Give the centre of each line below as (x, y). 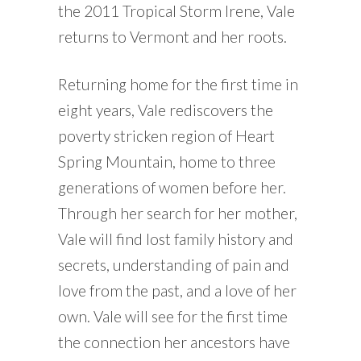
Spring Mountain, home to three (166, 162)
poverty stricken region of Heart (166, 136)
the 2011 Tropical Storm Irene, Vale (176, 11)
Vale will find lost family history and (175, 239)
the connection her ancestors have (174, 342)
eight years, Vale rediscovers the (165, 110)
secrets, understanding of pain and (173, 265)
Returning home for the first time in (178, 85)
